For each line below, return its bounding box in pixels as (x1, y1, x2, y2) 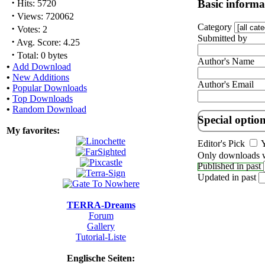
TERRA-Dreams (66, 200, 135, 210)
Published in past (198, 161, 261, 172)
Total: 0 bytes (15, 50, 67, 60)
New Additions (12, 72, 69, 82)
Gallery (87, 221, 115, 231)
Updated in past (198, 172, 256, 183)
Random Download (12, 104, 86, 114)
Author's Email (198, 79, 254, 89)
